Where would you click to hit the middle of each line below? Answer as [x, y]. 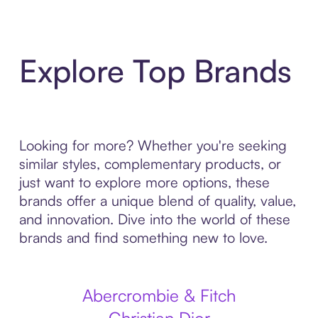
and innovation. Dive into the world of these [154, 219]
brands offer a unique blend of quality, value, [157, 201]
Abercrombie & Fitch [159, 295]
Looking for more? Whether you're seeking [153, 145]
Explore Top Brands [155, 71]
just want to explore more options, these [144, 182]
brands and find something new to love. [143, 237]
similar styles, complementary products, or [150, 164]
